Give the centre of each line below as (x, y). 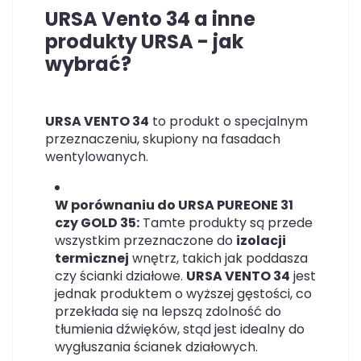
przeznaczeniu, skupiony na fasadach (163, 139)
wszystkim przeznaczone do (145, 241)
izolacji (261, 241)
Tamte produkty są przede (226, 223)
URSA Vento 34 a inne (150, 19)
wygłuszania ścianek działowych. (156, 347)
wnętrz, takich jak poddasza (218, 258)
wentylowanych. (97, 157)
